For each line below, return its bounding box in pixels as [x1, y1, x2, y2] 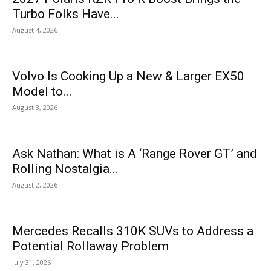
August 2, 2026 [12, 180, 57, 189]
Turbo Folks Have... [12, 7, 119, 21]
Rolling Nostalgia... [12, 162, 119, 176]
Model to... [12, 84, 72, 99]
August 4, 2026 [12, 25, 57, 34]
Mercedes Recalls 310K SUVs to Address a [12, 224, 253, 238]
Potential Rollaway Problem [12, 239, 169, 253]
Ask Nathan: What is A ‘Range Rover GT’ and [12, 146, 257, 161]
